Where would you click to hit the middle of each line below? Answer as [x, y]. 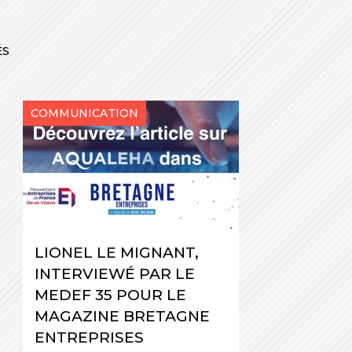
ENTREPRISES [89, 338]
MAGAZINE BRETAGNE [122, 317]
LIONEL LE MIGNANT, [116, 253]
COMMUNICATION [84, 114]
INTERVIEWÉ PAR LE [114, 274]
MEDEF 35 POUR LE [110, 295]
